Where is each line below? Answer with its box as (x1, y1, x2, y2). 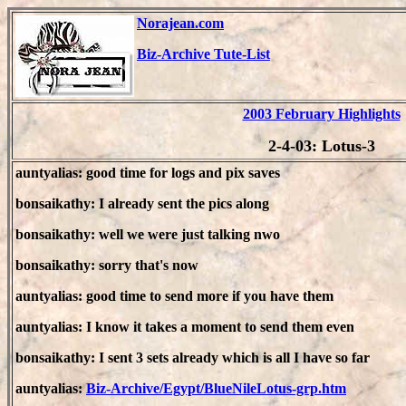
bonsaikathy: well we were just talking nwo (15, 227, 280, 242)
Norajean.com (137, 15, 224, 31)
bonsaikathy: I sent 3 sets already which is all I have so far (15, 350, 370, 365)
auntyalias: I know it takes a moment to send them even (15, 319, 354, 334)
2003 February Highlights (242, 106, 401, 121)
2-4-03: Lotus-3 (267, 137, 375, 155)
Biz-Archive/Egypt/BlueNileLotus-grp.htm (86, 381, 346, 396)
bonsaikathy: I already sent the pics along (15, 196, 269, 211)
